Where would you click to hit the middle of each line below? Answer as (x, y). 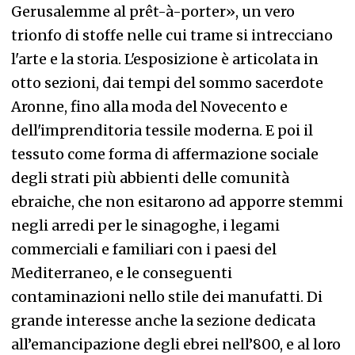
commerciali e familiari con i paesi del (144, 249)
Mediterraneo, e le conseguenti (122, 273)
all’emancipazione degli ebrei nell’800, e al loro (176, 344)
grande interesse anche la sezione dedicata (163, 321)
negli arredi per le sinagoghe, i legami (145, 225)
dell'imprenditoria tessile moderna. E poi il (162, 130)
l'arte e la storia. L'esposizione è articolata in (165, 59)
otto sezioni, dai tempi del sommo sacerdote (167, 83)
